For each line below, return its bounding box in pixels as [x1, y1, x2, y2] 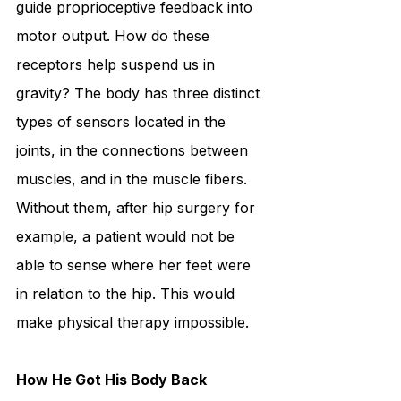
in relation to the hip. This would [16, 285, 239, 303]
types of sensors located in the [16, 113, 230, 132]
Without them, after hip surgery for [16, 199, 260, 218]
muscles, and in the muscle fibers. [16, 170, 252, 189]
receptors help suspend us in [16, 55, 219, 74]
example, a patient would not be [16, 227, 239, 246]
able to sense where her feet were [16, 256, 255, 275]
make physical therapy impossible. [16, 313, 249, 332]
